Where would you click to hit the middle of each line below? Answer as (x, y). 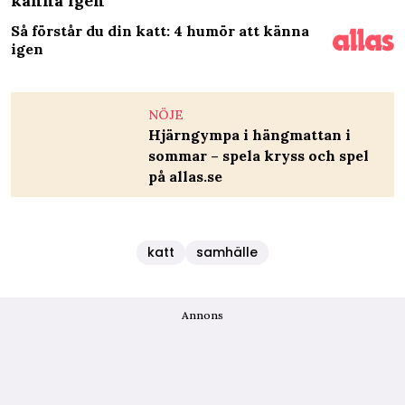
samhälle (227, 252)
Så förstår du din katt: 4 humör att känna (160, 30)
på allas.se (185, 176)
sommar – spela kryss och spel (259, 155)
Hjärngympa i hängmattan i (250, 134)
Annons (202, 315)
